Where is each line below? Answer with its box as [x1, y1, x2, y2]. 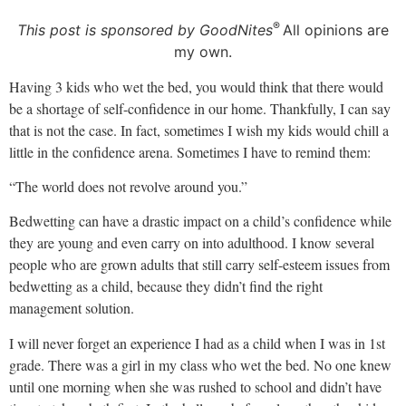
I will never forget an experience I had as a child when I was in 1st [9, 333, 385, 353]
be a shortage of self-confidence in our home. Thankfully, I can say [9, 98, 391, 118]
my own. [174, 43, 232, 62]
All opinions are [283, 21, 389, 40]
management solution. [9, 298, 139, 318]
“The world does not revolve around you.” [9, 176, 252, 196]
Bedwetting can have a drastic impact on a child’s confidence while [9, 211, 391, 231]
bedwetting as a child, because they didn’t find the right [9, 276, 323, 296]
